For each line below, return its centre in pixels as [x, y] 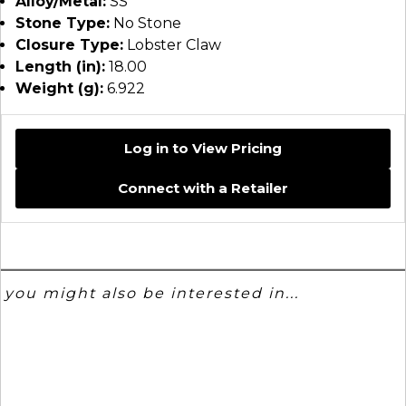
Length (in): [60, 67]
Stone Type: [63, 23]
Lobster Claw [172, 45]
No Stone [145, 23]
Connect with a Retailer [203, 188]
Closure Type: [69, 45]
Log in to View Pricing [203, 148]
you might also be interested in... [152, 294]
